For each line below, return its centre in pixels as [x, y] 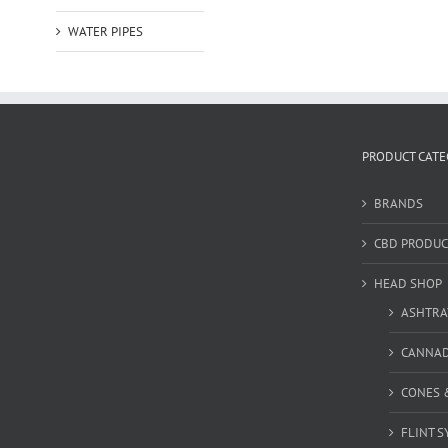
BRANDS [398, 203]
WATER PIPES [105, 31]
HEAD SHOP [407, 283]
